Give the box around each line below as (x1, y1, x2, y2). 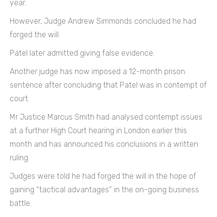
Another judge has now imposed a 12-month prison (10, 66, 185, 76)
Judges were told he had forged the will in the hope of (10, 171, 196, 181)
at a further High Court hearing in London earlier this (10, 125, 187, 135)
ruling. (10, 153, 30, 162)
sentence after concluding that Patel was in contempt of (10, 80, 207, 90)
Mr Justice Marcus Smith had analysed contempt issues (10, 112, 202, 122)
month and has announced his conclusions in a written (10, 139, 198, 149)
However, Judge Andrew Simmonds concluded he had (10, 16, 196, 26)
